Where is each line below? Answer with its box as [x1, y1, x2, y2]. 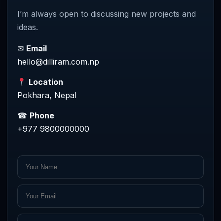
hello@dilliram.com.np [17, 57, 99, 67]
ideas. [17, 22, 38, 32]
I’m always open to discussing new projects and [17, 9, 196, 19]
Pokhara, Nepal [17, 90, 76, 100]
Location [29, 77, 64, 87]
